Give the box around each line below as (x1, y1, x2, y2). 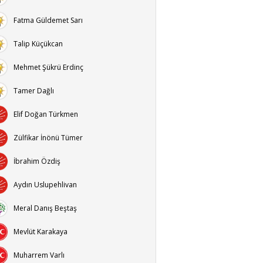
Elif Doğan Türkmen (14, 109, 78, 119)
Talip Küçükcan (14, 39, 63, 49)
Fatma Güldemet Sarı (14, 15, 83, 25)
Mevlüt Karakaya (14, 227, 68, 237)
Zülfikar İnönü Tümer (14, 133, 83, 143)
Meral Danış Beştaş (14, 203, 77, 213)
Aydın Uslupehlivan (14, 180, 77, 190)
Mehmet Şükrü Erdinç (14, 62, 83, 72)
